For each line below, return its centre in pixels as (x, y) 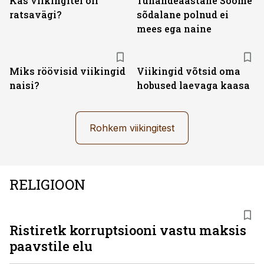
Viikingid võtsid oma (189, 71)
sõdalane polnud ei (183, 14)
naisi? (24, 85)
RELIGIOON (47, 184)
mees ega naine (174, 29)
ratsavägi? (35, 14)
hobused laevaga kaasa (193, 85)
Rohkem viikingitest (132, 128)
